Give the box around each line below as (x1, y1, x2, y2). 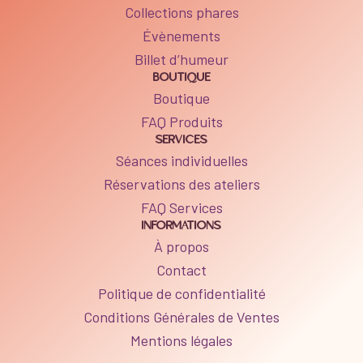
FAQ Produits (140, 112, 223, 130)
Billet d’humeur (135, 49, 228, 68)
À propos (154, 237, 209, 255)
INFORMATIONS (142, 218, 221, 233)
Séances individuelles (115, 151, 248, 169)
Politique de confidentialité (97, 284, 266, 302)
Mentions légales (130, 331, 233, 349)
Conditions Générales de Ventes (83, 307, 280, 326)
